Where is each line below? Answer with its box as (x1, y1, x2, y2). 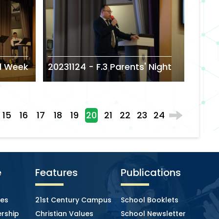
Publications (120, 166, 181, 180)
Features (35, 166, 78, 180)
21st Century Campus (35, 195, 112, 205)
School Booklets (120, 195, 178, 205)
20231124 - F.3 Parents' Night (47, 61, 172, 73)
